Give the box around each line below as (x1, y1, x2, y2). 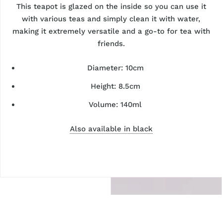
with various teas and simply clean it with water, (22, 14, 201, 24)
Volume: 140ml (89, 100, 142, 110)
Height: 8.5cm (90, 82, 140, 91)
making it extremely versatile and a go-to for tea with (12, 27, 210, 36)
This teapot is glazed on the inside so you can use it (16, 2, 206, 11)
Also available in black (69, 124, 153, 134)
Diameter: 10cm (87, 63, 144, 73)
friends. (97, 39, 125, 49)
